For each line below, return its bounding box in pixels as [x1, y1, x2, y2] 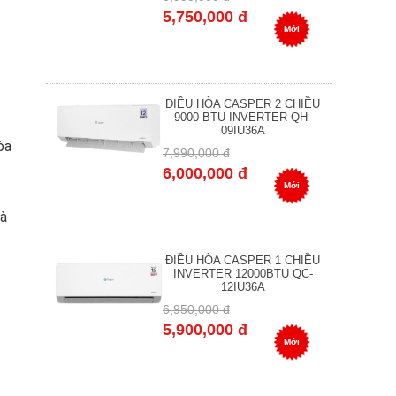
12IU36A [220, 280, 265, 294]
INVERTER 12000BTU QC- [172, 267, 313, 281]
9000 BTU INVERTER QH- [174, 110, 312, 125]
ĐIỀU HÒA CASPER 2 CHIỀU [165, 97, 321, 111]
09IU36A [220, 124, 265, 138]
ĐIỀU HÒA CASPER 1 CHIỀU [165, 254, 321, 268]
